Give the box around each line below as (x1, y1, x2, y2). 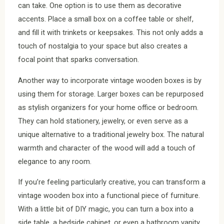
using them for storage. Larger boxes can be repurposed (18, 89, 203, 98)
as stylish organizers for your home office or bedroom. (18, 102, 198, 112)
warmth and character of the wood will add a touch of (18, 143, 195, 152)
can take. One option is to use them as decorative (18, 1, 181, 10)
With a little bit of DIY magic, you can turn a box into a (18, 204, 193, 214)
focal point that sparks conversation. (18, 55, 139, 64)
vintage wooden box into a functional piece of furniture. (18, 191, 200, 200)
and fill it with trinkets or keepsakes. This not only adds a (18, 28, 203, 37)
